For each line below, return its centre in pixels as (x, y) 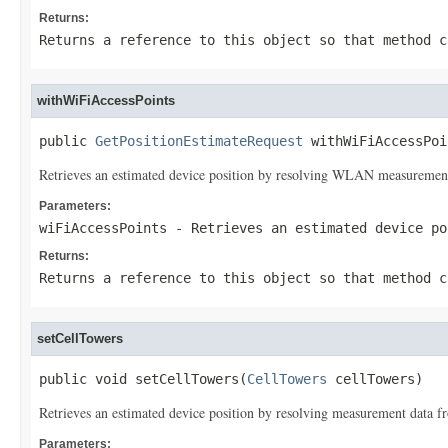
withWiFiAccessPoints (106, 100)
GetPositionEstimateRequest (199, 141)
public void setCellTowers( (143, 379)
